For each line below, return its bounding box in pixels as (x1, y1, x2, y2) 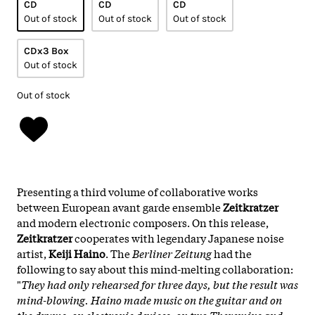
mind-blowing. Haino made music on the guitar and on (17, 291, 282, 307)
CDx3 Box (24, 44, 69, 57)
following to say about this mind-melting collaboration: (17, 260, 293, 276)
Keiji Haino (49, 245, 105, 261)
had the (212, 245, 252, 261)
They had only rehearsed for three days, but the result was (21, 276, 298, 292)
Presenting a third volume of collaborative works (17, 183, 258, 199)
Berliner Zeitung (132, 245, 212, 261)
